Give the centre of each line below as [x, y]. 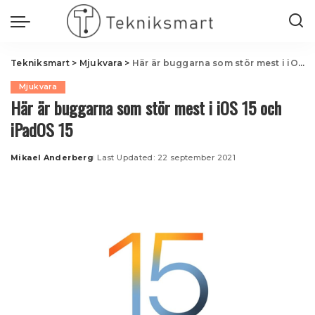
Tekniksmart [40, 63]
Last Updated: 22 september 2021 [167, 157]
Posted [27, 163]
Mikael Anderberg [52, 157]
